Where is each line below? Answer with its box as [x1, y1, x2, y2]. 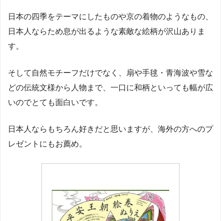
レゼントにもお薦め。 [8, 140, 87, 148]
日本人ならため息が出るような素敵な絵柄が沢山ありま [8, 27, 205, 36]
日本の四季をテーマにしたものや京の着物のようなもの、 [8, 12, 213, 21]
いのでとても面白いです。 [8, 98, 103, 107]
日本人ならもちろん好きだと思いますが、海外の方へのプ [8, 125, 213, 134]
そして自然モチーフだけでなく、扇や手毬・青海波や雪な [8, 69, 213, 77]
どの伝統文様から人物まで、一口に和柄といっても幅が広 [8, 83, 213, 92]
